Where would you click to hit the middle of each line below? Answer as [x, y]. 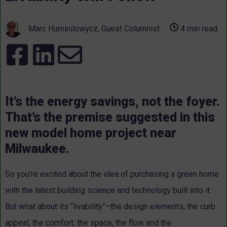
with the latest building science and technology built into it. [108, 191]
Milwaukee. [37, 148]
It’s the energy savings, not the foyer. [112, 101]
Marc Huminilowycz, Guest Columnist [93, 28]
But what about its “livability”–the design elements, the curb [110, 207]
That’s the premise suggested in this [110, 117]
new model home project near [91, 133]
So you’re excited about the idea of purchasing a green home [112, 174]
